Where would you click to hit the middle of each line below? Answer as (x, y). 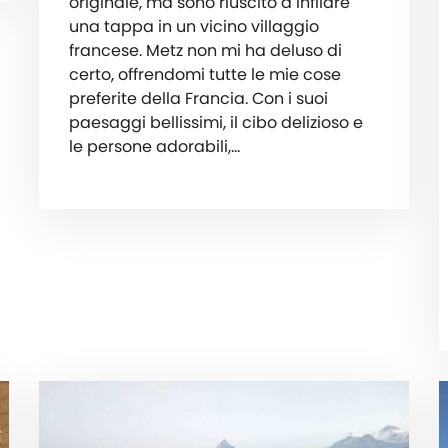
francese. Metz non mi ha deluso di (205, 51)
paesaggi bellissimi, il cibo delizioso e (215, 123)
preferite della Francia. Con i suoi (198, 99)
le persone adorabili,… (154, 147)
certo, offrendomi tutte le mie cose (204, 75)
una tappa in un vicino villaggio (193, 27)
